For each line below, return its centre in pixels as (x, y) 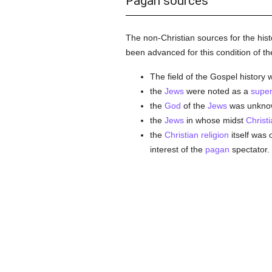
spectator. (249, 149)
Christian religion (196, 135)
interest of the (177, 149)
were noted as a (217, 91)
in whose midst (215, 120)
